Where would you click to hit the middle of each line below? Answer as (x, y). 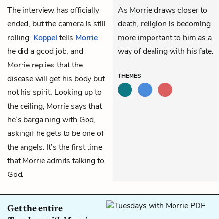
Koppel (45, 37)
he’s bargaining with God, (52, 120)
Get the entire (35, 208)
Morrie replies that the (45, 65)
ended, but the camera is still (56, 24)
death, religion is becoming (164, 24)
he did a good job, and (45, 51)
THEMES (130, 76)
